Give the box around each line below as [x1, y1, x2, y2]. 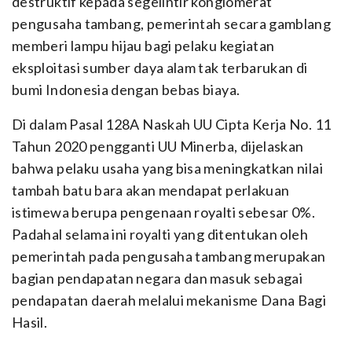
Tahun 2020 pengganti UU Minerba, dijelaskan [12, 137, 304, 155]
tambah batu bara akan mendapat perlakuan [12, 181, 290, 199]
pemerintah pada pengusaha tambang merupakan [12, 247, 326, 265]
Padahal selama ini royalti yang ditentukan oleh [12, 225, 308, 243]
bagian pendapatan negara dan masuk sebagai [12, 269, 303, 287]
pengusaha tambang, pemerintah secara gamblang [12, 15, 332, 32]
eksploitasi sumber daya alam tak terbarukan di [12, 59, 308, 76]
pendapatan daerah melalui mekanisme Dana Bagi [12, 291, 327, 309]
